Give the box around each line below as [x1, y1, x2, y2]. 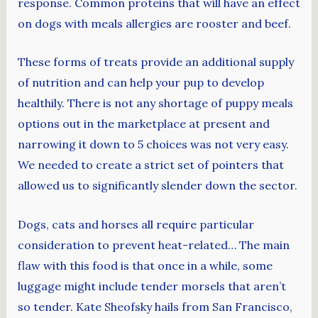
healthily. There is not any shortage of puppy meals [17, 96, 293, 111]
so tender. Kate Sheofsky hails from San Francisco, [17, 299, 292, 314]
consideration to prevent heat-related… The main [17, 237, 290, 252]
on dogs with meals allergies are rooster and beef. [17, 16, 291, 31]
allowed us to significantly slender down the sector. [17, 178, 297, 193]
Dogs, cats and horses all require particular [17, 216, 254, 231]
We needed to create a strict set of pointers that [17, 158, 284, 172]
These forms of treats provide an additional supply [17, 55, 294, 70]
